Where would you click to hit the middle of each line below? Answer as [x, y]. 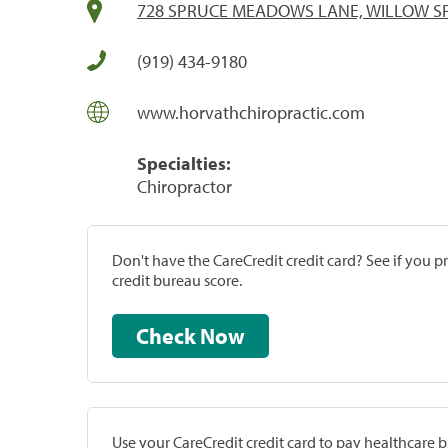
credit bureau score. [177, 279]
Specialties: [184, 163]
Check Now [222, 335]
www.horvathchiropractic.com [251, 112]
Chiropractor [184, 186]
